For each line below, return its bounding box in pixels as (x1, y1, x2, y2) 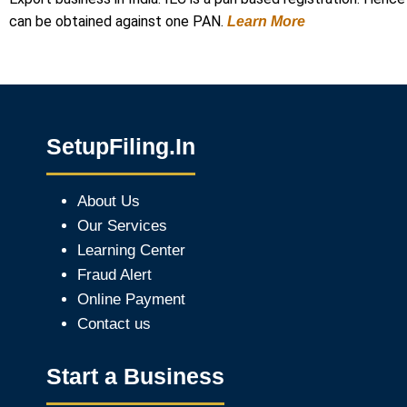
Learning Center (77, 242, 185, 259)
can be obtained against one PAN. (9, 13, 227, 30)
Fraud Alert (77, 266, 152, 283)
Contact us (77, 315, 151, 333)
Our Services (77, 217, 167, 234)
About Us (77, 193, 140, 210)
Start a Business (46, 362, 224, 389)
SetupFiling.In (46, 134, 195, 159)
